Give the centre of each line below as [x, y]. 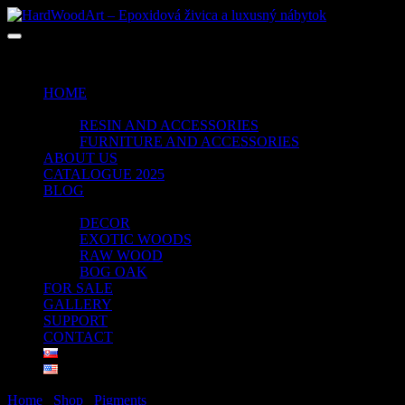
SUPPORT [75, 320]
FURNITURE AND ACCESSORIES [189, 141]
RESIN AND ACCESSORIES [169, 125]
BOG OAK [113, 272]
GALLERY [78, 304]
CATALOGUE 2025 [104, 174]
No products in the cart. [74, 62]
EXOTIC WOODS [136, 239]
